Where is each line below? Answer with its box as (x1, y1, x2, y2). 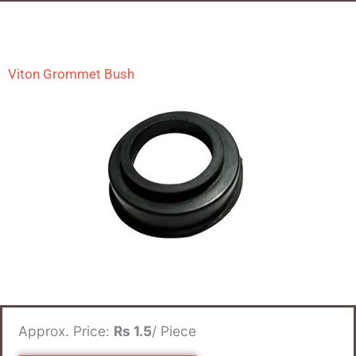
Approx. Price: (18, 322, 114, 339)
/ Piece (152, 322, 196, 339)
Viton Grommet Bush (8, 65, 134, 82)
